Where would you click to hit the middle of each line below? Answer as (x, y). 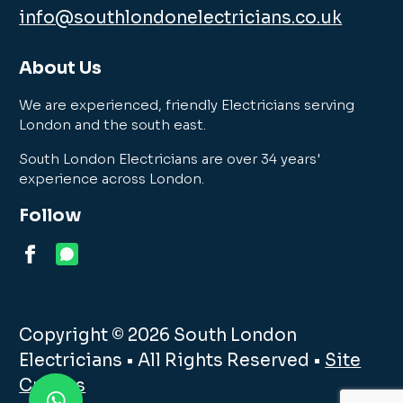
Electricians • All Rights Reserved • (172, 361)
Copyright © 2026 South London (158, 336)
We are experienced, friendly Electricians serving (187, 105)
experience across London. (112, 179)
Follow (50, 216)
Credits (53, 386)
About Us (61, 68)
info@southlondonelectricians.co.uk (181, 18)
